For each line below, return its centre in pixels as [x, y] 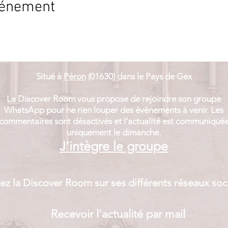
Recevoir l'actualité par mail [118, 214]
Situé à [49, 76]
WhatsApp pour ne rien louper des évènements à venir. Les [114, 110]
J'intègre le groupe [114, 146]
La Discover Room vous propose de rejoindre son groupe [114, 98]
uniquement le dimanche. [114, 132]
